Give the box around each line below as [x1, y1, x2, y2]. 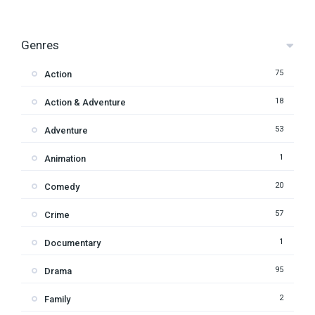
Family [44, 294, 70, 304]
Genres [21, 38, 59, 52]
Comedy [44, 181, 79, 192]
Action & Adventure [44, 97, 126, 108]
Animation [44, 153, 86, 164]
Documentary [44, 238, 101, 248]
